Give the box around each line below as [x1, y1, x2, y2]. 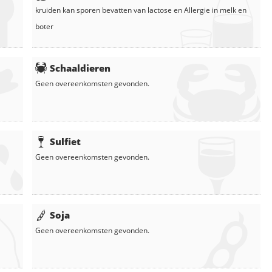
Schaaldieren [50, 61, 110, 74]
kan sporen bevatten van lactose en [61, 4, 184, 15]
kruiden [35, 4, 61, 15]
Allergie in [184, 4, 220, 15]
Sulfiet [50, 135, 81, 148]
